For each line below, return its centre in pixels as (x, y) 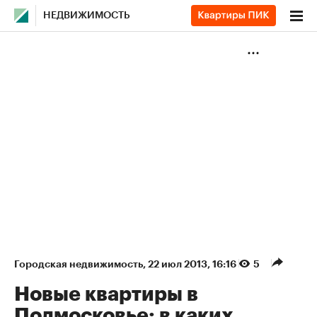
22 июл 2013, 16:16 (193, 264)
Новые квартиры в (106, 294)
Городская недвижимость (79, 264)
